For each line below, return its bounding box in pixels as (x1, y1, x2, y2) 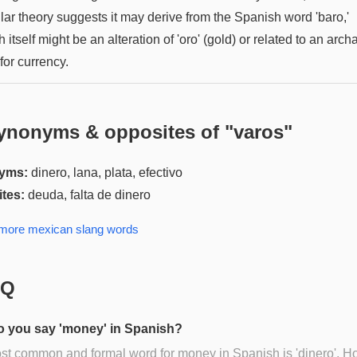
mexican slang (28, 222, 104, 236)
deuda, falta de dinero (28, 187, 151, 202)
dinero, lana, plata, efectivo (31, 165, 182, 179)
